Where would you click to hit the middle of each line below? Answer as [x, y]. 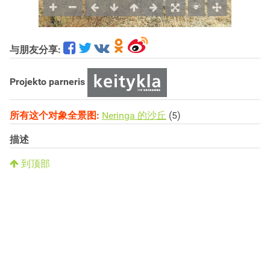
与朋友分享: [35, 49]
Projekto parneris [47, 82]
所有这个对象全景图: [55, 115]
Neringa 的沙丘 [134, 115]
